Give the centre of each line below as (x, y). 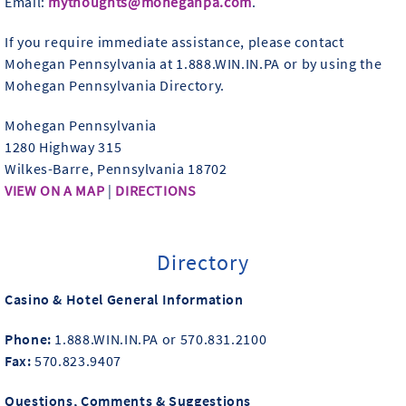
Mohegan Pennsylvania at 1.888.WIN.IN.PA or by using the (193, 63)
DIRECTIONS (156, 190)
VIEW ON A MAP (55, 190)
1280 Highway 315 (63, 146)
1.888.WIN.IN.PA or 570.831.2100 (161, 338)
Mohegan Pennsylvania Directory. (115, 85)
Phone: (30, 338)
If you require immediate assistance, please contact (174, 41)
